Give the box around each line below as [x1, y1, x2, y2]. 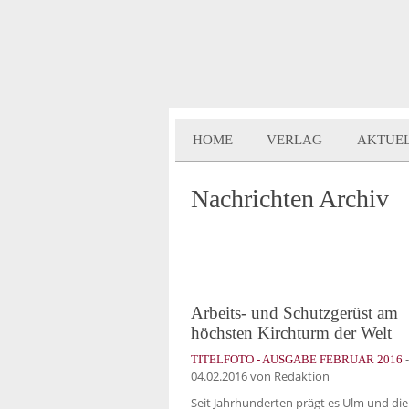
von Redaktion [247, 367, 330, 384]
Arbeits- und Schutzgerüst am [191, 302, 398, 322]
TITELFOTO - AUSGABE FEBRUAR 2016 [191, 351, 403, 366]
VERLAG [267, 132, 323, 147]
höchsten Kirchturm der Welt [191, 322, 392, 342]
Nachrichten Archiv [191, 184, 389, 213]
